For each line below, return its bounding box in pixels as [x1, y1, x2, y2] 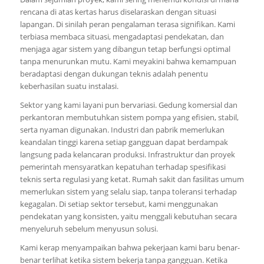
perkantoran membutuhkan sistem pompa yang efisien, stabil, [19, 112, 239, 123]
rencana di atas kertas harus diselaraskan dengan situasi [19, 6, 216, 18]
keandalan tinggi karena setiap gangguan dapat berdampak [19, 137, 228, 148]
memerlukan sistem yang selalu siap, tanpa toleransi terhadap [19, 186, 237, 197]
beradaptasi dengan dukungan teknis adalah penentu [19, 68, 208, 80]
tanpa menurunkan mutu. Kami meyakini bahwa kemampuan [19, 56, 236, 67]
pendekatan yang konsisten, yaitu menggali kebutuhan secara [19, 211, 237, 222]
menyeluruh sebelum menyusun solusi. [19, 223, 158, 235]
